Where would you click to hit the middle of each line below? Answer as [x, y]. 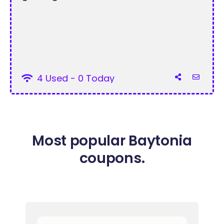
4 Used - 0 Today [75, 78]
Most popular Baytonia [112, 140]
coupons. [112, 158]
